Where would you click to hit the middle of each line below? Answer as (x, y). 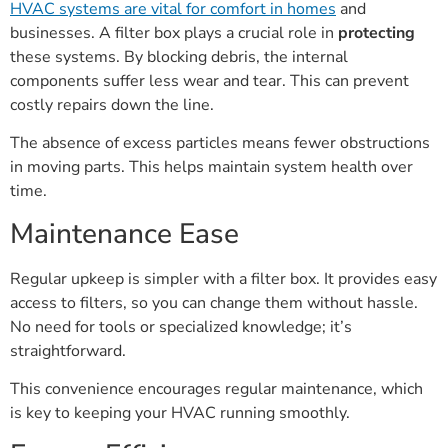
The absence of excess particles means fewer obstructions (220, 143)
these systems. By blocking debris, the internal (179, 56)
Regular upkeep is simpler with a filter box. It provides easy (223, 278)
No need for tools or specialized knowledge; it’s (181, 326)
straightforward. (68, 350)
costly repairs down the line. (112, 104)
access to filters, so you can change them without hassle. (214, 302)
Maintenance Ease (124, 233)
